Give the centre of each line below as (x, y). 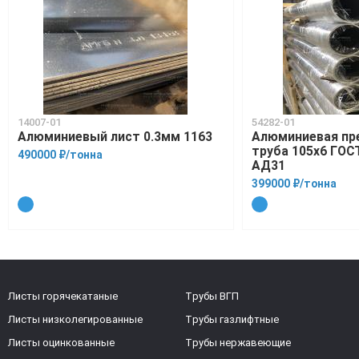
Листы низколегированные (75, 320)
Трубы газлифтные (232, 320)
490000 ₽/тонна (61, 155)
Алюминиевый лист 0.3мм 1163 (115, 137)
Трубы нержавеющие (238, 343)
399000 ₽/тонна (294, 184)
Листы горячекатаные (63, 296)
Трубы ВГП (212, 296)
